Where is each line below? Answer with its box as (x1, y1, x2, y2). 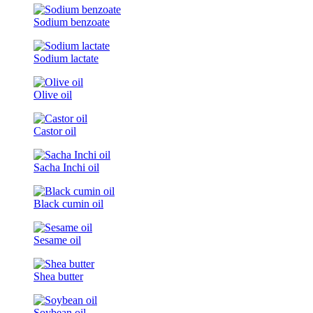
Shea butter (34, 270, 83, 282)
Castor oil (34, 124, 76, 137)
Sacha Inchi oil (34, 161, 99, 173)
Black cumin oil (34, 197, 103, 210)
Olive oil (34, 88, 72, 101)
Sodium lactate (34, 52, 99, 64)
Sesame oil (34, 233, 81, 246)
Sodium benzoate (34, 15, 110, 28)
